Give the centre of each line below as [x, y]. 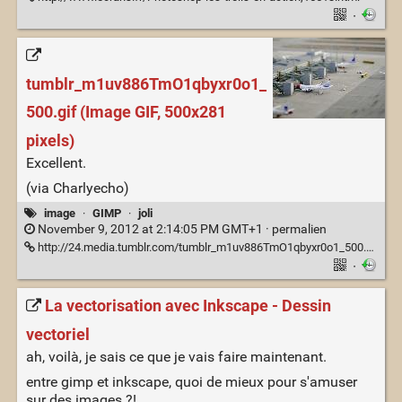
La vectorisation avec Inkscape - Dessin [188, 306]
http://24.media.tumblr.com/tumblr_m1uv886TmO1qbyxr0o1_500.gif [200, 248]
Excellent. [56, 163]
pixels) [50, 141]
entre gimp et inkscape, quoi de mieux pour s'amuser [191, 381]
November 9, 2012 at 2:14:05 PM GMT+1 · [153, 230]
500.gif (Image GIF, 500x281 [126, 113]
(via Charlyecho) [77, 188]
